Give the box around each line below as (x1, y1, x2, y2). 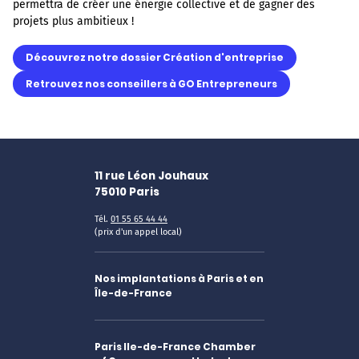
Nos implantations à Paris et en (95, 271, 264, 285)
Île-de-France (95, 285, 172, 300)
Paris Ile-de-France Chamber (95, 339, 256, 353)
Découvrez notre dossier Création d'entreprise (26, 50, 284, 65)
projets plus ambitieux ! (13, 14, 134, 28)
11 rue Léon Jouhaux (95, 167, 208, 184)
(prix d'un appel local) (95, 226, 182, 237)
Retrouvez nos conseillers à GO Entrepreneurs (26, 76, 277, 91)
